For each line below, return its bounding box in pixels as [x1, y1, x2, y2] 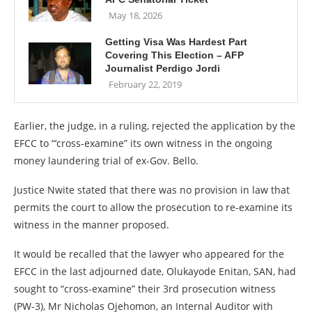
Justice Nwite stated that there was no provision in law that [14, 183, 290, 196]
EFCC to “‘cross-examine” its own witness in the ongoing [14, 136, 272, 150]
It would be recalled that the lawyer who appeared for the [14, 247, 284, 260]
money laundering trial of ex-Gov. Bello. [14, 154, 198, 167]
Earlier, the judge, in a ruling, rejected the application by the [14, 119, 295, 132]
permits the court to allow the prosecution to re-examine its [14, 201, 292, 214]
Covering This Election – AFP [105, 49, 244, 61]
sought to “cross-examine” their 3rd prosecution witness [14, 282, 276, 295]
